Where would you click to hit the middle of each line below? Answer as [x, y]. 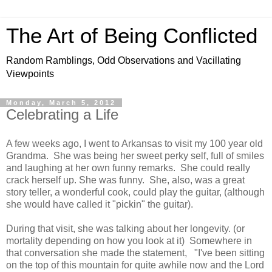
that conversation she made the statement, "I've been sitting [135, 253]
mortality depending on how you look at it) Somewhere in [129, 240]
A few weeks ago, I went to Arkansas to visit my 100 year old [134, 143]
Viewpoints [30, 74]
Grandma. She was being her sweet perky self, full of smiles [135, 155]
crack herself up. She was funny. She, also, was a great [125, 180]
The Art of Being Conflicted [132, 36]
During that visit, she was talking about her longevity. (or [125, 228]
